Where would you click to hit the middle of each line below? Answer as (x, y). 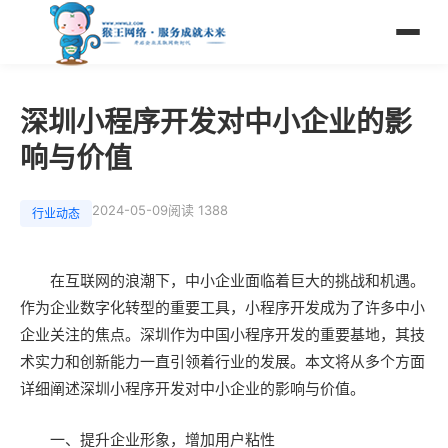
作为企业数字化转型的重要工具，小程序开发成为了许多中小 (222, 307)
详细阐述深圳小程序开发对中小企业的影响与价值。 (192, 388)
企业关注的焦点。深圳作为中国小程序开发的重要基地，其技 (222, 334)
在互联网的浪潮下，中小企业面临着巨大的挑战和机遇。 (237, 280)
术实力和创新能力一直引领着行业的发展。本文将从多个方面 (222, 361)
